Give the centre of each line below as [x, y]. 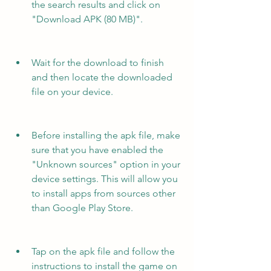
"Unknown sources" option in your [106, 164]
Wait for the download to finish [98, 63]
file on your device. [72, 92]
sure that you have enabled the [97, 150]
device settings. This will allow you [105, 179]
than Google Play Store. [82, 208]
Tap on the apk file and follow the [103, 251]
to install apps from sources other [103, 193]
